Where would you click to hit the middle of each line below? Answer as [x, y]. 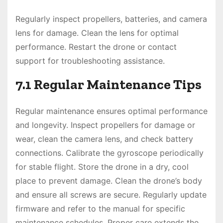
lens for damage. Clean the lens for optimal [97, 33]
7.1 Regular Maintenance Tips [109, 85]
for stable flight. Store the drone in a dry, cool [102, 167]
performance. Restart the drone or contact [96, 47]
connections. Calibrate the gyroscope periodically [110, 153]
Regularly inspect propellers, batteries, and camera [111, 19]
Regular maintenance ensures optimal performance [111, 111]
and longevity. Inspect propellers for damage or [105, 125]
